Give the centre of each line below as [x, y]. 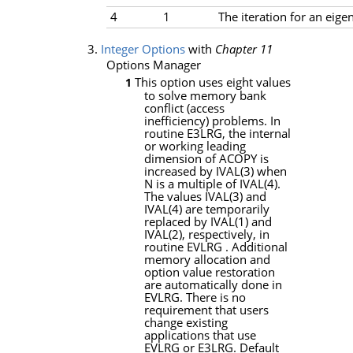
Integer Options [143, 49]
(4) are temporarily [219, 209]
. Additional [255, 247]
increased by [180, 171]
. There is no [213, 297]
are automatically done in [213, 285]
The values [175, 197]
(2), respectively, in [219, 234]
